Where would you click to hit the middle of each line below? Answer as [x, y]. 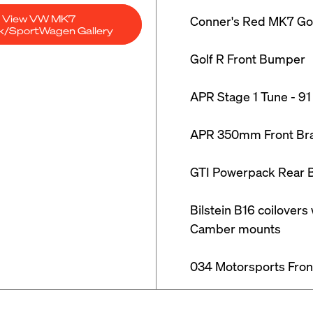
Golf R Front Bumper [248, 58]
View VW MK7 [38, 18]
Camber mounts [235, 228]
